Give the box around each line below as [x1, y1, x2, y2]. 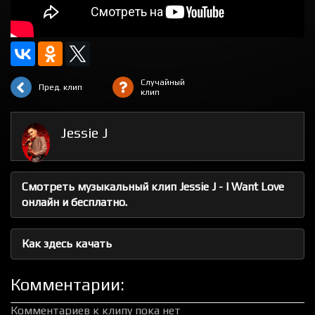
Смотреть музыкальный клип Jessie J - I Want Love [22, 180, 284, 193]
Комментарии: [11, 275, 124, 294]
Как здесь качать [22, 237, 112, 250]
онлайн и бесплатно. [22, 195, 127, 209]
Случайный [140, 77, 185, 87]
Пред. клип [39, 82, 82, 92]
